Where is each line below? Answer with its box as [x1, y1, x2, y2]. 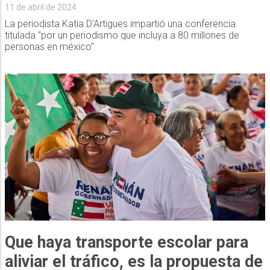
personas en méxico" [4, 40, 94, 52]
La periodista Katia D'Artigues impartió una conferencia [4, 17, 236, 30]
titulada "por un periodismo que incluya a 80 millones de [4, 29, 239, 41]
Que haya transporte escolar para [4, 233, 248, 253]
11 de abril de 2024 [4, 2, 77, 12]
